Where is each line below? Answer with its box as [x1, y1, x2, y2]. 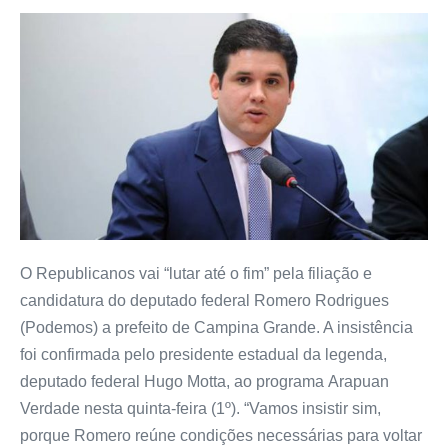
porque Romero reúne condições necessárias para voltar [20, 426, 422, 444]
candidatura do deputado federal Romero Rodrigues [20, 291, 389, 309]
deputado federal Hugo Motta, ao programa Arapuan [20, 372, 389, 390]
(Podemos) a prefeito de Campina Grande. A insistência [20, 318, 413, 336]
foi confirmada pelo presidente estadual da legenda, [20, 345, 387, 363]
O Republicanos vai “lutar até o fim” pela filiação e [20, 264, 372, 282]
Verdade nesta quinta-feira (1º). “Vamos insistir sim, [20, 399, 381, 417]
